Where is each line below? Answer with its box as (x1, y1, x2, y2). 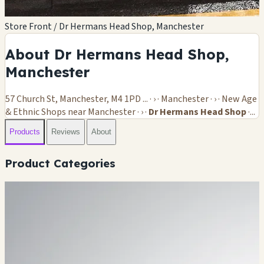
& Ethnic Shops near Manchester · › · (5, 105, 148, 118)
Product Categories (5, 156, 115, 170)
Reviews (51, 127, 80, 137)
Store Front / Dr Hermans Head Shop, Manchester (5, 19, 204, 33)
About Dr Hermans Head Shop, (5, 45, 229, 63)
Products (9, 127, 40, 137)
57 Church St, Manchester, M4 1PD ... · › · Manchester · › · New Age (5, 92, 257, 105)
